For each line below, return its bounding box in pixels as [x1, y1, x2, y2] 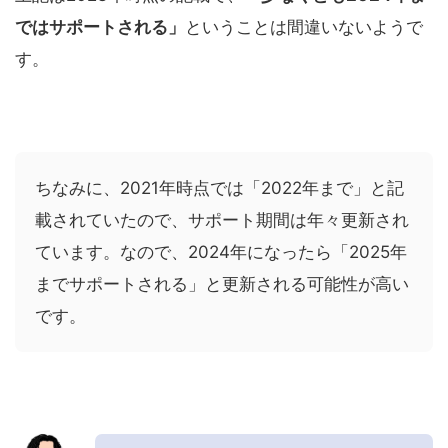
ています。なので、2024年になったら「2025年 [35, 241, 407, 262]
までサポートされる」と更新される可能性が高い [35, 273, 409, 294]
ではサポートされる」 [15, 16, 185, 37]
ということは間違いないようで [185, 16, 423, 37]
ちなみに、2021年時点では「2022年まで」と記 [35, 177, 404, 198]
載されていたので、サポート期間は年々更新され [35, 209, 409, 230]
